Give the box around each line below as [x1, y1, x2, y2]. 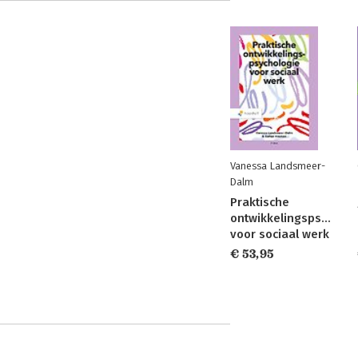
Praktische [230, 195, 289, 209]
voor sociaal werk [230, 227, 329, 241]
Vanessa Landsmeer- [230, 160, 325, 172]
